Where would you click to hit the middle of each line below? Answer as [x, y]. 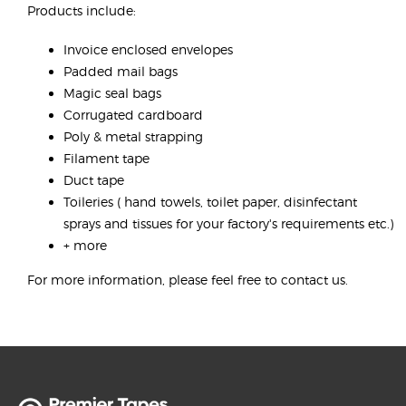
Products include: [81, 10]
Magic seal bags [112, 93]
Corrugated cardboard [133, 115]
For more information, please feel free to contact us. [187, 279]
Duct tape [93, 180]
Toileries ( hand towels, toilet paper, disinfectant [210, 202]
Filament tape [106, 159]
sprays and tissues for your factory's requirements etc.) [228, 224]
